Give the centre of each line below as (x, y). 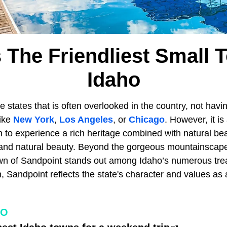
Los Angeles (86, 120)
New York (34, 120)
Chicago (147, 120)
